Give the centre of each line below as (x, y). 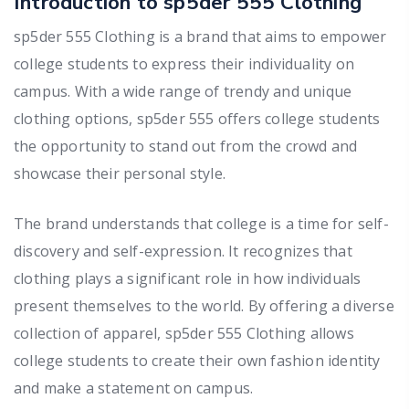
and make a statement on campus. (134, 388)
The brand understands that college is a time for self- (201, 223)
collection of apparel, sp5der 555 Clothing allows (184, 333)
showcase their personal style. (120, 173)
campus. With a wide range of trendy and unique (183, 91)
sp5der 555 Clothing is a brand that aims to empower (200, 36)
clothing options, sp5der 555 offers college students (197, 118)
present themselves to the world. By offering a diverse (204, 305)
